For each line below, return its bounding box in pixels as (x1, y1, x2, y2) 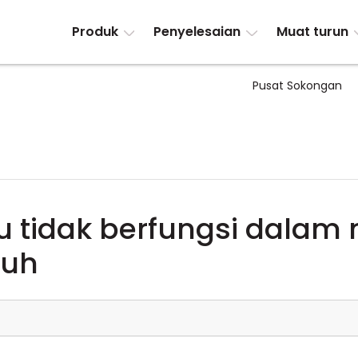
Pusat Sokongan (253, 78, 342, 93)
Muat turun (276, 22, 348, 41)
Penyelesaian (153, 22, 241, 41)
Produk (71, 22, 118, 41)
